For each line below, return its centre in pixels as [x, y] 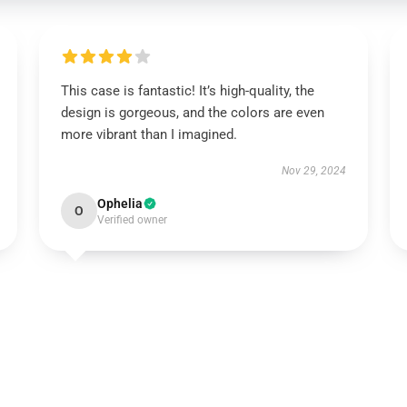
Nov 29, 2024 [314, 171]
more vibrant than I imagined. [149, 134]
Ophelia [119, 203]
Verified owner [132, 220]
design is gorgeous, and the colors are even [192, 113]
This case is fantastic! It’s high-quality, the [187, 91]
